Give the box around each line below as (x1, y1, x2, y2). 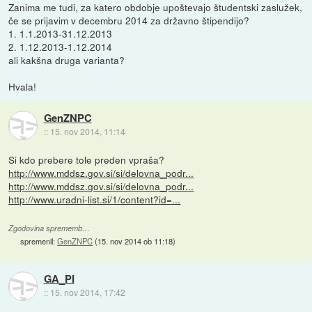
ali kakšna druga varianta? (8, 52, 125, 67)
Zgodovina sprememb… (8, 223, 91, 234)
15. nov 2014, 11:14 (49, 125, 125, 138)
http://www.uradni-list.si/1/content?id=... (8, 192, 181, 206)
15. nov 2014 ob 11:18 (97, 235, 173, 247)
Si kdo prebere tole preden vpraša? (8, 153, 165, 166)
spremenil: (20, 235, 58, 247)
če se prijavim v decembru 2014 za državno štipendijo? (8, 13, 250, 27)
